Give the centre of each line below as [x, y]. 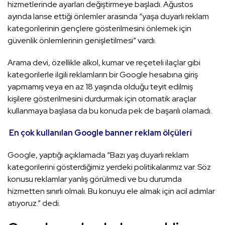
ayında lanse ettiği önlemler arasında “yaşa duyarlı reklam [108, 17]
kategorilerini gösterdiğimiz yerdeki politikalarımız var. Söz [109, 167]
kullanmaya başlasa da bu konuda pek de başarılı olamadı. [110, 111]
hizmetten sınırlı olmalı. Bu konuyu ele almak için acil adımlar [111, 191]
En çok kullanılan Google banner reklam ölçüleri [100, 133]
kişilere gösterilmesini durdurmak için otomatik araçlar [102, 99]
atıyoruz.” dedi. [34, 203]
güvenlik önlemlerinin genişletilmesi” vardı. [82, 41]
